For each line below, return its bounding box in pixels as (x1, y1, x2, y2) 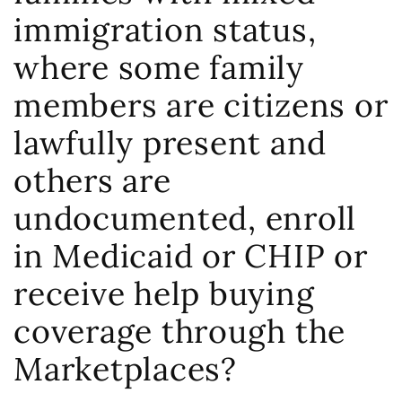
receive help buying (13, 273, 315, 314)
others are (13, 160, 171, 201)
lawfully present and (13, 122, 327, 163)
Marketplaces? (13, 348, 237, 389)
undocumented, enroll (13, 197, 356, 239)
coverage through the (13, 310, 345, 352)
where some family (13, 47, 304, 88)
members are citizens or (13, 84, 389, 126)
